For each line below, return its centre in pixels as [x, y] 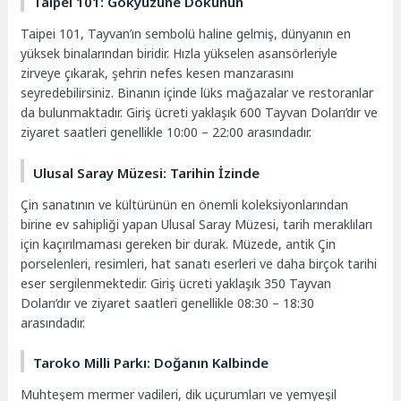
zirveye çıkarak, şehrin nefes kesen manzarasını [158, 73]
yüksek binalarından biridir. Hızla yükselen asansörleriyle [179, 54]
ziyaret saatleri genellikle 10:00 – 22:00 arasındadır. [166, 132]
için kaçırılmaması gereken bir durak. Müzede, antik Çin [179, 243]
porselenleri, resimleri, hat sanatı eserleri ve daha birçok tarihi [199, 263]
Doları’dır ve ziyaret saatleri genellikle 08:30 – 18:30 [168, 303]
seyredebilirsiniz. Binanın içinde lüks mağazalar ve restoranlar [197, 93]
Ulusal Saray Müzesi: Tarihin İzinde [147, 172]
